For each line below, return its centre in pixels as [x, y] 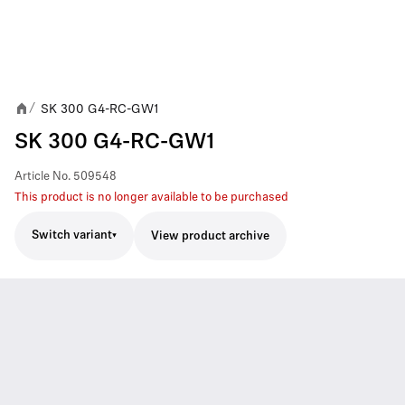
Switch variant [72, 235]
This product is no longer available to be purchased [151, 197]
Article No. [42, 176]
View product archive [210, 236]
